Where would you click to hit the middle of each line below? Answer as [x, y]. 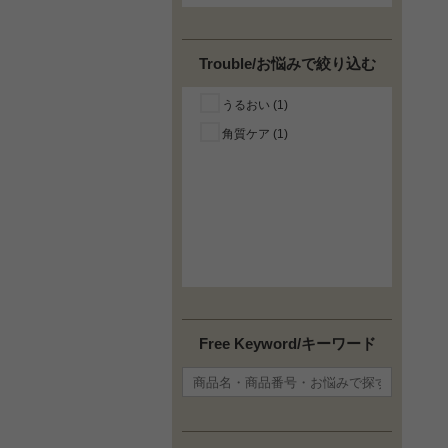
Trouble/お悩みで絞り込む [287, 64]
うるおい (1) [255, 105]
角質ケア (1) [255, 134]
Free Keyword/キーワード [287, 344]
